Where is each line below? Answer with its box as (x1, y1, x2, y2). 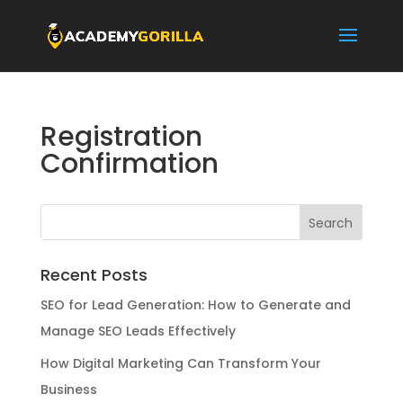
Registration (40, 118, 202, 156)
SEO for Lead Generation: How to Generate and (40, 296, 351, 314)
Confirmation (40, 145, 219, 183)
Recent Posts (40, 264, 148, 286)
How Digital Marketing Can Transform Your (40, 354, 321, 372)
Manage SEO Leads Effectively (40, 322, 236, 340)
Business (40, 381, 97, 399)
